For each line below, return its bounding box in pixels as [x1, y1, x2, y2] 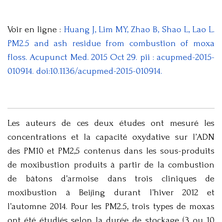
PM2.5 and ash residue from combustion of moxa [7, 38, 215, 49]
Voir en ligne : [7, 24, 64, 35]
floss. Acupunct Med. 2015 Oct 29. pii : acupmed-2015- [7, 52, 215, 63]
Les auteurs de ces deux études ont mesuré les [7, 118, 215, 129]
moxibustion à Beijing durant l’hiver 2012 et [7, 187, 215, 198]
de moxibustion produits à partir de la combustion [7, 160, 215, 170]
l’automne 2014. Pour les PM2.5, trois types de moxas [7, 201, 215, 212]
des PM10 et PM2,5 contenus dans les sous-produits [7, 146, 215, 157]
